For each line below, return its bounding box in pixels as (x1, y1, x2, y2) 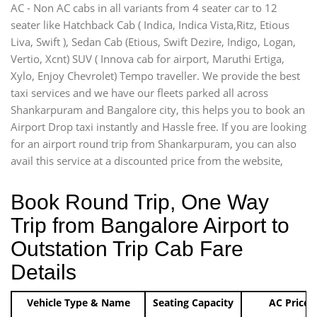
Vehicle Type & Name (26, 295, 130, 309)
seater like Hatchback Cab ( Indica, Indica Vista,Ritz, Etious (11, 17, 289, 32)
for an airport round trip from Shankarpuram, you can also (11, 136, 296, 151)
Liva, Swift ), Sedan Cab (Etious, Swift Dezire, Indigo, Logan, (11, 34, 296, 49)
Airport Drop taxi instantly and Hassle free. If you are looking (11, 119, 306, 134)
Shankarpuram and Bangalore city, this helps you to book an (11, 102, 305, 117)
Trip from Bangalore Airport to (11, 213, 289, 237)
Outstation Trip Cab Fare (11, 236, 243, 260)
